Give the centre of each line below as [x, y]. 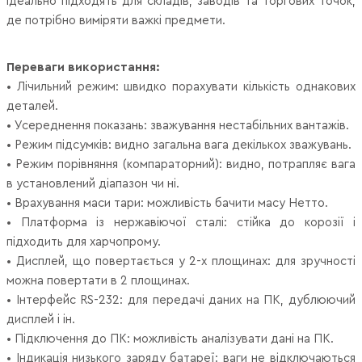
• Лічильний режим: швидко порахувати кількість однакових [181, 86]
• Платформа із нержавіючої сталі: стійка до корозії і [181, 222]
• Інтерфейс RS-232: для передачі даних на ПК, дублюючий [181, 300]
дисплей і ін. [41, 319]
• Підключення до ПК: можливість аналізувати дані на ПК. [170, 339]
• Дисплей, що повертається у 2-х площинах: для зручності [181, 261]
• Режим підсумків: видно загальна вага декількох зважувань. [179, 145]
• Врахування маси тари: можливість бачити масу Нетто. [167, 203]
